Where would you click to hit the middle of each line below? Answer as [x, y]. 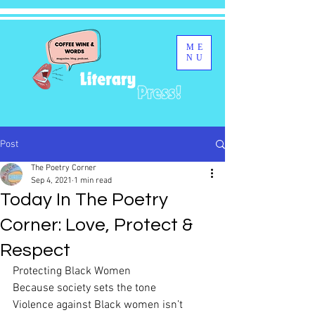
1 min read [93, 181]
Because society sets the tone [84, 288]
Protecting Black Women [72, 271]
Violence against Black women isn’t [98, 305]
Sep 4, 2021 [51, 181]
